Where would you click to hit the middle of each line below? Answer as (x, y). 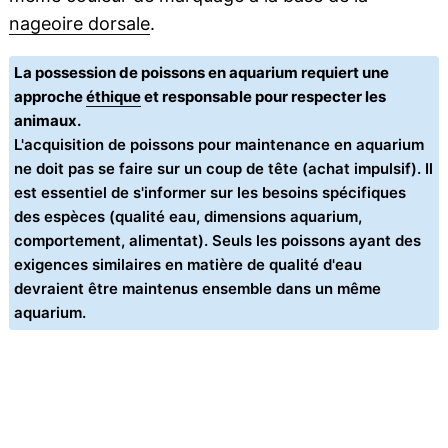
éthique (113, 96)
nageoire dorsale (79, 23)
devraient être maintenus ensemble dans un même (197, 288)
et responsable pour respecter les (263, 96)
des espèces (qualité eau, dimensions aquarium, (187, 216)
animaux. (47, 120)
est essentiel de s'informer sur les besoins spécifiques (209, 192)
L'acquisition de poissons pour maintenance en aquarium (218, 144)
